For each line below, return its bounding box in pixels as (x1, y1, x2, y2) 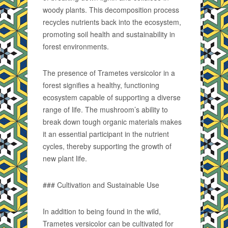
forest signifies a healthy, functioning (43, 80, 159, 90)
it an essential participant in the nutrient (43, 129, 169, 139)
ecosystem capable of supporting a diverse (43, 92, 181, 102)
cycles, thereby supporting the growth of (43, 141, 172, 151)
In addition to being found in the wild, (43, 206, 161, 216)
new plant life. (43, 153, 87, 163)
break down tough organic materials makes (43, 117, 182, 127)
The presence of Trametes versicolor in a (43, 68, 175, 78)
